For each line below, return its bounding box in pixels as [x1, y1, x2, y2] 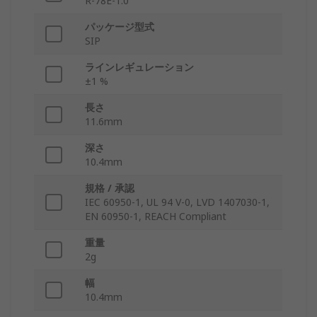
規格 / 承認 [85, 181, 134, 195]
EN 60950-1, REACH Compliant [85, 209, 226, 224]
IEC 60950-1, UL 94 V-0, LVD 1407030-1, [85, 195, 270, 209]
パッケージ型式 [85, 20, 154, 34]
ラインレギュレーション [85, 60, 194, 74]
